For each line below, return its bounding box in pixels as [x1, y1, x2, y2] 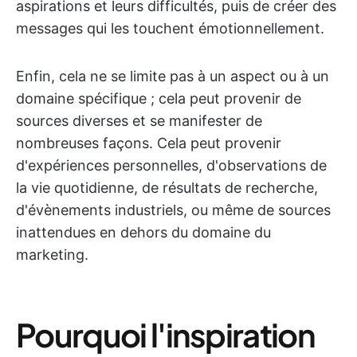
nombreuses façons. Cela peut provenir [16, 135, 281, 151]
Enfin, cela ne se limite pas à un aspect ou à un [16, 68, 329, 84]
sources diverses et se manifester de [16, 112, 262, 129]
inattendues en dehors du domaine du [16, 224, 271, 241]
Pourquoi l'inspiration [16, 314, 316, 355]
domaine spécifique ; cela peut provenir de [16, 90, 301, 107]
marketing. [16, 246, 88, 263]
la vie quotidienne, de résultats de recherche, [16, 179, 318, 196]
